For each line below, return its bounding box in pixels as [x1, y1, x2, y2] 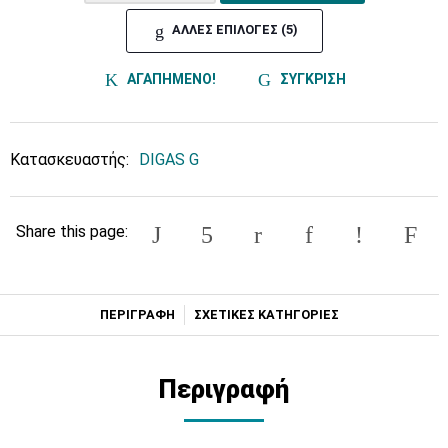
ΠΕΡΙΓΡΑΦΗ [100, 306, 176, 322]
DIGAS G [139, 150, 199, 170]
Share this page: [15, 221, 128, 241]
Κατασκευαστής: [10, 150, 129, 170]
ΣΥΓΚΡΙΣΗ [276, 70, 346, 87]
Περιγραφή [159, 373, 289, 404]
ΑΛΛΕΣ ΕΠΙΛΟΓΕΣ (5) [171, 22, 298, 38]
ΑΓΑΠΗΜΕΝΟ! [123, 70, 216, 87]
